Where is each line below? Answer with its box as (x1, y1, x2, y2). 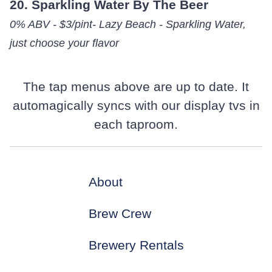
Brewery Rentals (88, 238, 184, 253)
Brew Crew (88, 206, 151, 221)
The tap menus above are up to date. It (23, 80, 249, 94)
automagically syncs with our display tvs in (12, 98, 260, 113)
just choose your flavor (9, 36, 119, 50)
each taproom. (94, 117, 178, 132)
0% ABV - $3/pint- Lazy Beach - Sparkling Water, (9, 18, 246, 31)
